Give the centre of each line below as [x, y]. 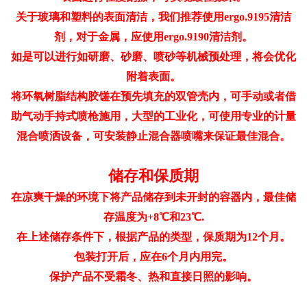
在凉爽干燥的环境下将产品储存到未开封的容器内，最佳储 [153, 197]
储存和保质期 [153, 175]
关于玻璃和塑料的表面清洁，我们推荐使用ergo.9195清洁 [153, 16]
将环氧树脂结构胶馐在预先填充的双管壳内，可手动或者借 [153, 96]
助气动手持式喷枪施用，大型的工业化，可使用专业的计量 [153, 116]
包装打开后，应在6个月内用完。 [153, 256]
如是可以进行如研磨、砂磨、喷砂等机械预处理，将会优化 [153, 56]
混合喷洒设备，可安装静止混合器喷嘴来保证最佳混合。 [153, 136]
